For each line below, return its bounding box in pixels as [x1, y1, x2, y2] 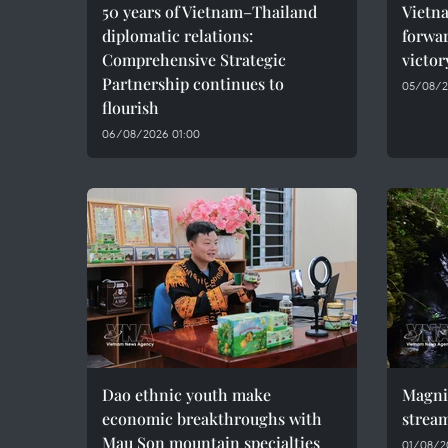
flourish [102, 97, 159, 118]
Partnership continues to [102, 73, 284, 94]
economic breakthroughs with [102, 408, 322, 429]
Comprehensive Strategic [102, 49, 286, 70]
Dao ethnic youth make [102, 384, 271, 405]
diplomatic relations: [102, 25, 253, 46]
